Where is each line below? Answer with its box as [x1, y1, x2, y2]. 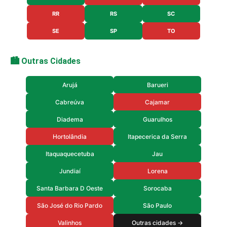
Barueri [146, 81, 168, 89]
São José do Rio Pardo [37, 201, 102, 209]
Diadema [56, 115, 83, 123]
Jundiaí [59, 167, 81, 175]
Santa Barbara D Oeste [36, 184, 103, 192]
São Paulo [143, 201, 172, 209]
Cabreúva [55, 98, 84, 106]
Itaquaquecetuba [45, 149, 94, 158]
